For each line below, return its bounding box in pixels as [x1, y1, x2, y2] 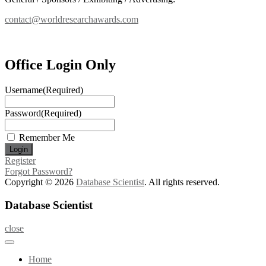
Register [5, 156, 36, 166]
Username [5, 85, 43, 96]
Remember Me [19, 132, 75, 143]
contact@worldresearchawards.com [5, 14, 138, 25]
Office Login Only [5, 57, 116, 73]
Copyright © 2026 [5, 177, 76, 188]
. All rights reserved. [144, 177, 220, 188]
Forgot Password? [5, 166, 72, 177]
